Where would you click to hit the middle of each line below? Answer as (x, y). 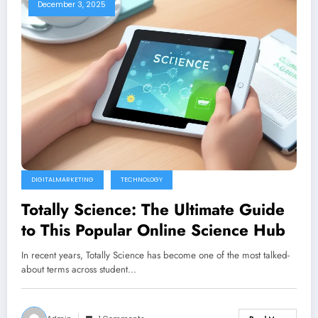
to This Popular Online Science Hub (153, 230)
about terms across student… (79, 269)
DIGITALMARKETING (62, 179)
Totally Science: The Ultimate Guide (153, 209)
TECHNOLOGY (142, 179)
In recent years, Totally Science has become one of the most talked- (155, 255)
